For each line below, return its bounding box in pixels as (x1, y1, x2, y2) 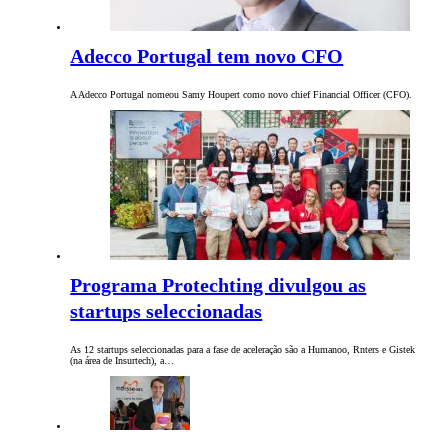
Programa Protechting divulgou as (70, 274, 367, 297)
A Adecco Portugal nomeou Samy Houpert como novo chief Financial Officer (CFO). (70, 89, 413, 101)
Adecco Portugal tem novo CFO (70, 45, 344, 68)
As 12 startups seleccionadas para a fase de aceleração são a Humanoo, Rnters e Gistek (70, 344, 416, 356)
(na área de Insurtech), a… (70, 355, 175, 367)
